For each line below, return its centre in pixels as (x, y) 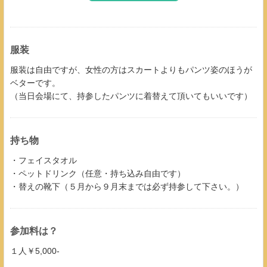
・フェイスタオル (44, 160)
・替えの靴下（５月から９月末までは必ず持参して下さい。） (127, 186)
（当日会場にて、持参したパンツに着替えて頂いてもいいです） (131, 96)
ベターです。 (35, 83)
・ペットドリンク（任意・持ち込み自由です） (98, 173)
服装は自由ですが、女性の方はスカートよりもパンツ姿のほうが (131, 69)
